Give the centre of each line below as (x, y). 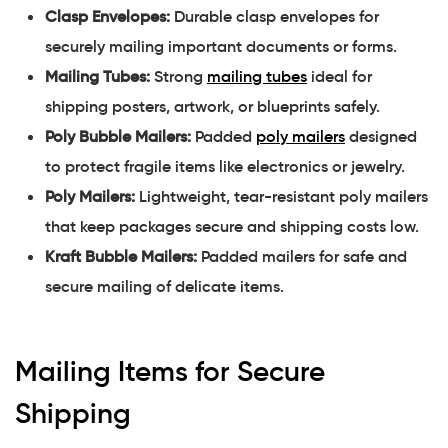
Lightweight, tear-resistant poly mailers (281, 196)
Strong (178, 76)
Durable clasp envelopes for (274, 16)
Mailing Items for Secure (170, 372)
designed (381, 136)
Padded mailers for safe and (302, 256)
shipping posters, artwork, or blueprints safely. (212, 106)
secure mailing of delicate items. (164, 286)
